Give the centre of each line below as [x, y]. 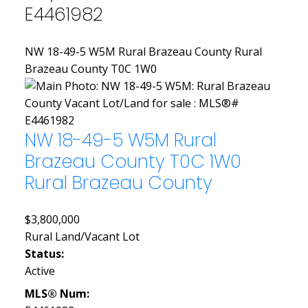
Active [40, 271]
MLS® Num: [57, 293]
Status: [44, 253]
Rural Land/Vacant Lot [82, 236]
